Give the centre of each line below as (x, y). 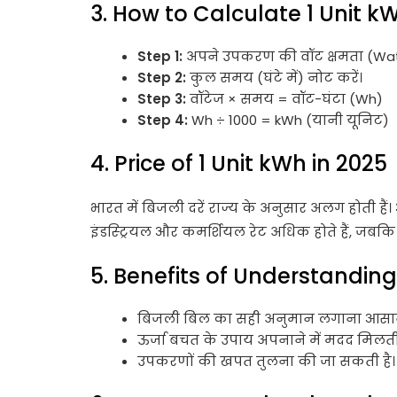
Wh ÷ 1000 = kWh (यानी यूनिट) (289, 120)
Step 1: (160, 56)
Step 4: (163, 120)
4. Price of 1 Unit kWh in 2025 (239, 163)
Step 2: (162, 78)
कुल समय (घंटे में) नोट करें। (275, 78)
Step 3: (162, 99)
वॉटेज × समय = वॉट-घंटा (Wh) (285, 99)
